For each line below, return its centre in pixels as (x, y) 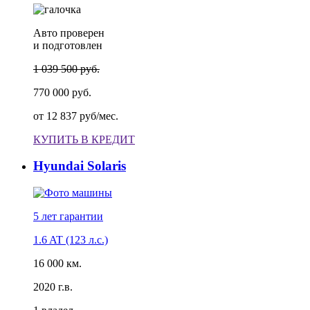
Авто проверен (69, 33)
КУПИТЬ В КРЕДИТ (84, 139)
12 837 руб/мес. (82, 116)
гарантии (81, 217)
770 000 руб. (62, 92)
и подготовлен (68, 45)
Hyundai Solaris (80, 166)
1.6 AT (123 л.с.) (71, 240)
